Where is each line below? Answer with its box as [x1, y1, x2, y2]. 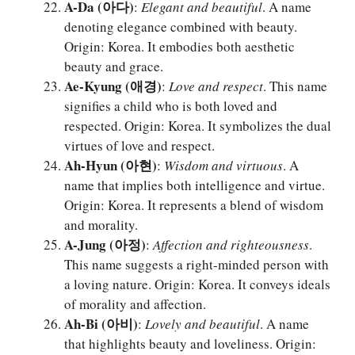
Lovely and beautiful [145, 315, 260, 334]
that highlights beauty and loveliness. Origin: [64, 334, 316, 353]
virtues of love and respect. [64, 136, 215, 155]
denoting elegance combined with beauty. [64, 17, 297, 36]
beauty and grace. [64, 57, 163, 76]
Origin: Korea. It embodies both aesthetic [64, 37, 295, 56]
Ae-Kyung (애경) [64, 76, 162, 97]
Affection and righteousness [153, 235, 309, 254]
